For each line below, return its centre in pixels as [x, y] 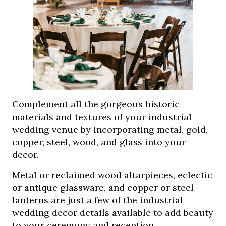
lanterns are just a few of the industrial [98, 200]
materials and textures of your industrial [102, 117]
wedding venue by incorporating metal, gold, [110, 130]
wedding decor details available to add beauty [113, 213]
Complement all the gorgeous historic [96, 104]
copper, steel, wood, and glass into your [99, 142]
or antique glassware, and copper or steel [103, 188]
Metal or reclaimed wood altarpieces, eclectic [112, 175]
